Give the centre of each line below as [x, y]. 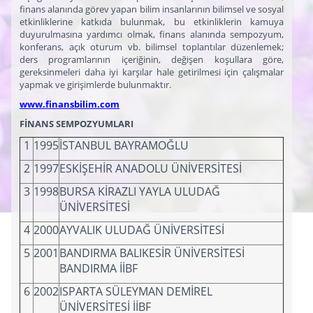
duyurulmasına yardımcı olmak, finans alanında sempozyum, [152, 34]
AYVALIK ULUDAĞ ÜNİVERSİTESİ [142, 230]
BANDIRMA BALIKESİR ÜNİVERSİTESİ [152, 253]
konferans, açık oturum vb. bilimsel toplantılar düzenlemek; [152, 46]
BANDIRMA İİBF [99, 268]
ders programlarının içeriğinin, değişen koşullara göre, [152, 59]
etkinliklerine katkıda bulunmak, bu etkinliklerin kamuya [152, 21]
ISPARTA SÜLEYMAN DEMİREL [136, 291]
